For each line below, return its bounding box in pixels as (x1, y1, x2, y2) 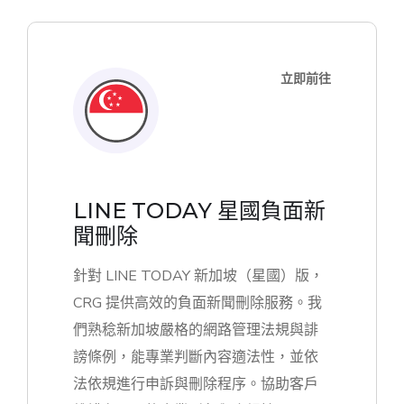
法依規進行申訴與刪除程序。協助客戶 (73, 374, 318, 395)
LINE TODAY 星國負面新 (73, 197, 326, 225)
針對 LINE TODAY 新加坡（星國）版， (73, 266, 324, 287)
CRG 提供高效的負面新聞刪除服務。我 (73, 293, 322, 314)
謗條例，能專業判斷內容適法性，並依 (73, 347, 318, 368)
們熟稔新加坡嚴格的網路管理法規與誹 (73, 320, 318, 341)
